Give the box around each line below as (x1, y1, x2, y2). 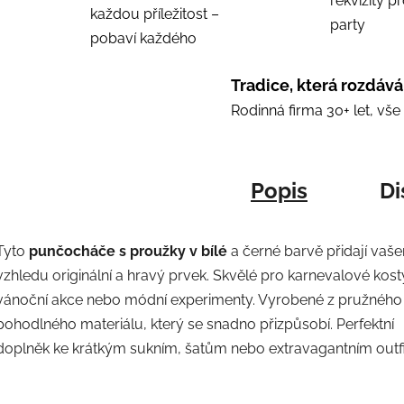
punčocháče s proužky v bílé (29, 242, 227, 260)
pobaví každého (90, 29, 197, 47)
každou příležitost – (90, 5, 219, 23)
